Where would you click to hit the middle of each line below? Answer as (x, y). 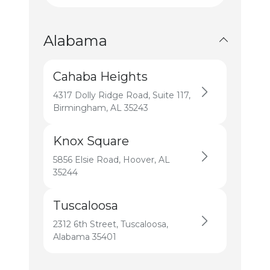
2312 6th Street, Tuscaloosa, (111, 224)
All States (81, 21)
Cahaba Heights (100, 77)
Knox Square (91, 141)
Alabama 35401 (85, 237)
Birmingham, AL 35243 (101, 108)
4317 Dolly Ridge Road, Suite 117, (122, 95)
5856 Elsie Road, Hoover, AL (111, 160)
